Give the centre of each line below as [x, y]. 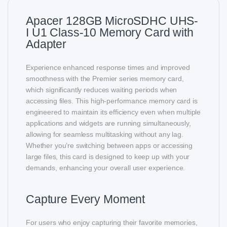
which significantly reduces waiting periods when [102, 89]
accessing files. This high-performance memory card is [112, 101]
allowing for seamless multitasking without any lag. [105, 134]
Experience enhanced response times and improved [108, 67]
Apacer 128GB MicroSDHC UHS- [112, 21]
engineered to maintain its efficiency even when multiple [113, 112]
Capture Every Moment [86, 199]
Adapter [46, 44]
